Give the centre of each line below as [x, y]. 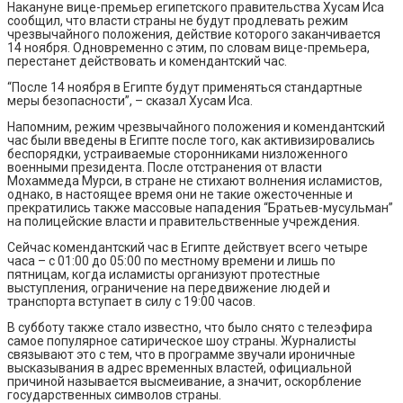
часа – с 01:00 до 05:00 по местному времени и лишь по [171, 260]
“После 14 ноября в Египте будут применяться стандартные [185, 87]
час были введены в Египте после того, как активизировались [191, 140]
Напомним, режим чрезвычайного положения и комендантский [196, 126]
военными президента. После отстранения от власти [165, 167]
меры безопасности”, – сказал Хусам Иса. [130, 100]
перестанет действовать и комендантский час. [147, 61]
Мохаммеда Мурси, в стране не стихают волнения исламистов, [195, 180]
